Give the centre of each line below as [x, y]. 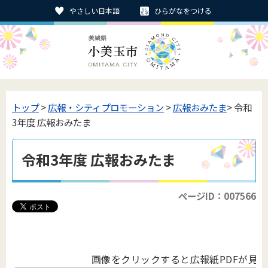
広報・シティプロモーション [106, 107]
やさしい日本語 [95, 10]
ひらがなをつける [183, 10]
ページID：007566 [217, 196]
